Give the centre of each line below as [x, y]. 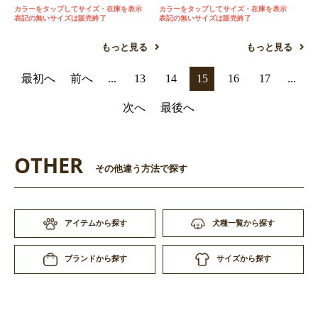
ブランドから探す [95, 259]
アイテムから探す [95, 223]
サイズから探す [243, 259]
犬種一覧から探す [244, 223]
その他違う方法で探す [141, 169]
